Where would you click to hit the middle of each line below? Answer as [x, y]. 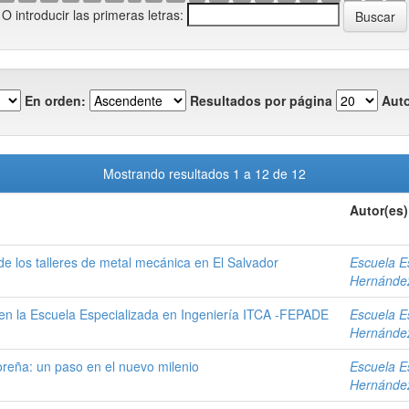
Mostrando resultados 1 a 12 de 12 [204, 173]
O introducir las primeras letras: [93, 14]
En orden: [55, 100]
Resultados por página [261, 100]
